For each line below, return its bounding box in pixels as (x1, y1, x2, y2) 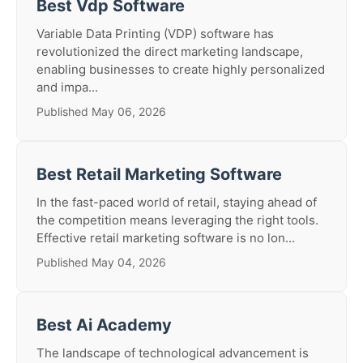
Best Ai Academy (36, 315, 172, 335)
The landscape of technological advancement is (36, 345, 309, 361)
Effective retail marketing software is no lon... (36, 230, 295, 246)
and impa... (36, 79, 98, 95)
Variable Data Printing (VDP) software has (36, 26, 274, 41)
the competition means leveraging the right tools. (36, 212, 318, 228)
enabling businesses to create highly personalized (36, 62, 325, 77)
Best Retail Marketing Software (36, 164, 282, 184)
